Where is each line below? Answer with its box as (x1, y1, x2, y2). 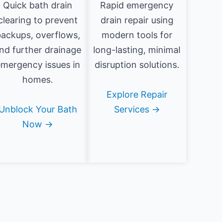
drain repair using (100, 15, 173, 26)
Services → (113, 104, 160, 115)
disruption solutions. (94, 59, 179, 70)
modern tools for (101, 30, 172, 41)
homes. (22, 74, 53, 85)
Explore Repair (106, 89, 167, 100)
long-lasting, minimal (93, 45, 180, 55)
